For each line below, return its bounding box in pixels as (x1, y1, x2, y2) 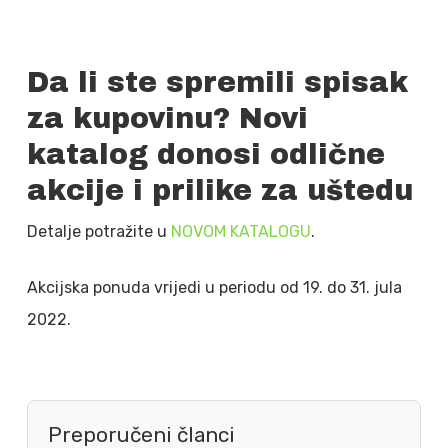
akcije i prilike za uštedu (26, 175, 413, 206)
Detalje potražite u (26, 222, 171, 241)
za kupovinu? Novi (26, 103, 308, 134)
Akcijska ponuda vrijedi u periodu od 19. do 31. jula (26, 278, 402, 297)
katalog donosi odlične (26, 139, 385, 170)
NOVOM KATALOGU (170, 222, 311, 241)
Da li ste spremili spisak (26, 67, 408, 98)
